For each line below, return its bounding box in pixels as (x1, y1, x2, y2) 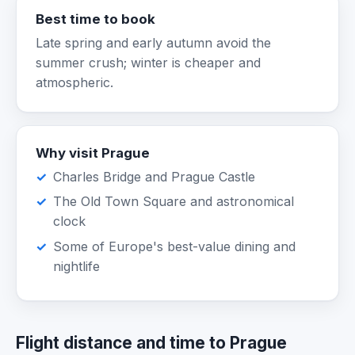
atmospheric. (36, 74, 113, 91)
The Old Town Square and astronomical (53, 193, 295, 210)
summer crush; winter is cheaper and (36, 55, 261, 71)
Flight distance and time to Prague (16, 333, 287, 353)
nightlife (53, 258, 101, 274)
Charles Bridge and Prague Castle (53, 169, 256, 185)
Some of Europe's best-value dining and (53, 238, 296, 254)
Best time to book (36, 11, 155, 28)
